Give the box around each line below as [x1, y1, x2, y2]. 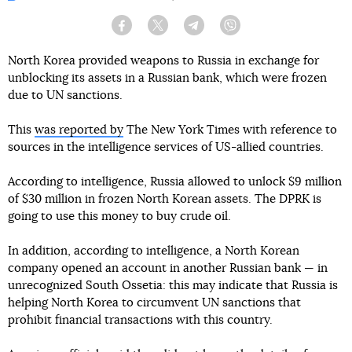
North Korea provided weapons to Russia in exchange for [8, 54, 319, 67]
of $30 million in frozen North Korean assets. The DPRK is [8, 192, 321, 205]
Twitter [168, 26, 193, 36]
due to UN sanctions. [8, 89, 123, 101]
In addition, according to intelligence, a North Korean [8, 244, 299, 257]
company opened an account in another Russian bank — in [8, 262, 328, 274]
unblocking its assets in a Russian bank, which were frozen [8, 71, 327, 84]
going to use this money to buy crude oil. [8, 210, 231, 222]
